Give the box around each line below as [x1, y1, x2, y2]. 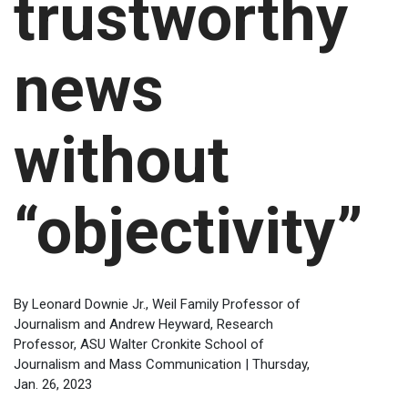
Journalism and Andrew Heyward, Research [14, 316, 273, 333]
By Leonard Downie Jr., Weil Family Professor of [14, 296, 301, 313]
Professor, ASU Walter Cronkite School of [14, 336, 264, 353]
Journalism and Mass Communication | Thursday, [14, 356, 310, 373]
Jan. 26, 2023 [14, 376, 92, 393]
